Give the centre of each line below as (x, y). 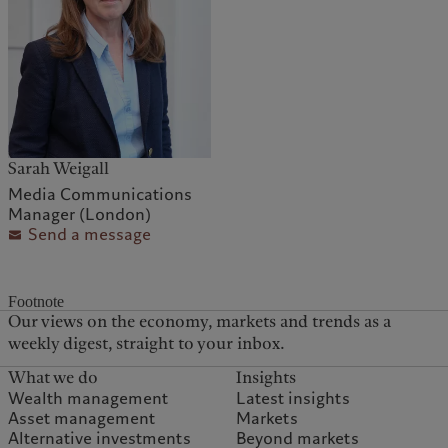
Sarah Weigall (59, 168)
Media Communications (100, 194)
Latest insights (293, 399)
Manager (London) (80, 214)
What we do (53, 378)
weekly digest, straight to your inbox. (147, 344)
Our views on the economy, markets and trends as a (200, 322)
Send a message (90, 234)
